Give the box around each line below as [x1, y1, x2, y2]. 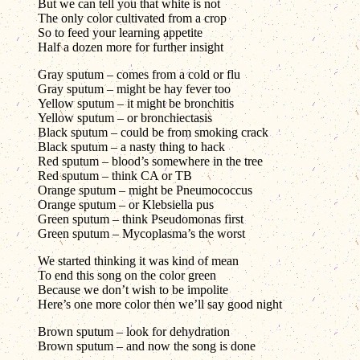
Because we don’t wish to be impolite [38, 283, 228, 297]
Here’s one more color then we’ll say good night [38, 297, 282, 311]
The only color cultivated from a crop [38, 11, 227, 25]
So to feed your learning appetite [38, 26, 202, 39]
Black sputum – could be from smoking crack [38, 125, 268, 139]
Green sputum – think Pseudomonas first [38, 212, 243, 226]
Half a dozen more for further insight [38, 40, 223, 54]
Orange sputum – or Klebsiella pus [38, 198, 214, 211]
